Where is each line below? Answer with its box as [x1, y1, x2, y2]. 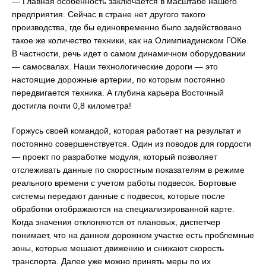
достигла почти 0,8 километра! [12, 100, 131, 110]
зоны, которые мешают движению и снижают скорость [12, 243, 224, 253]
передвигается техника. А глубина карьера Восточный [12, 87, 224, 97]
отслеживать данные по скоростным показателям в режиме [12, 164, 245, 175]
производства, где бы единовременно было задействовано [12, 22, 242, 32]
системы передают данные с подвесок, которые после [12, 191, 225, 201]
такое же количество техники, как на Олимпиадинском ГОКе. [12, 35, 249, 45]
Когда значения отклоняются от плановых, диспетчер [12, 217, 220, 227]
